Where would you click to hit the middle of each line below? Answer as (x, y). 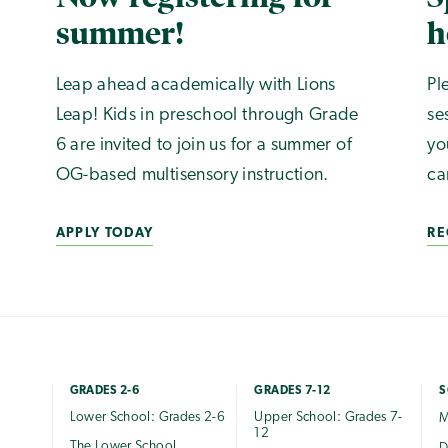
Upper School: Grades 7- (328, 417)
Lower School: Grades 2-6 (147, 417)
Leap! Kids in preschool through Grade (207, 116)
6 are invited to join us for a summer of (203, 146)
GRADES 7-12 (292, 390)
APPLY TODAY (104, 234)
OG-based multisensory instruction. (192, 176)
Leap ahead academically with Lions (195, 86)
